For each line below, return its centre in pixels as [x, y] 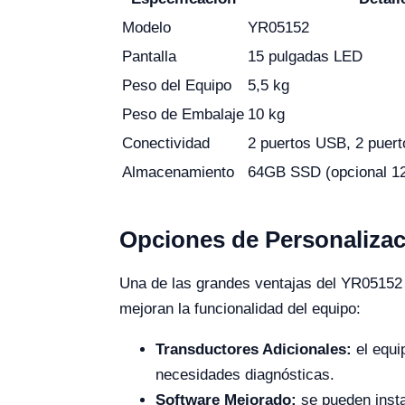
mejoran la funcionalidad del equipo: [240, 309]
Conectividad [166, 143]
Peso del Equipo [177, 85]
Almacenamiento [178, 172]
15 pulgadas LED [305, 57]
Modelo [146, 28]
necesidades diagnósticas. [245, 375]
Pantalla [149, 57]
